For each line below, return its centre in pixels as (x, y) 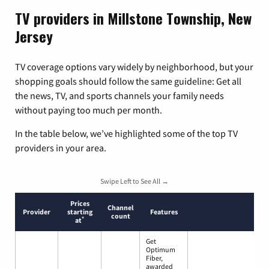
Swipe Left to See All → (134, 181)
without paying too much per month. (89, 110)
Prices (80, 204)
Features (164, 212)
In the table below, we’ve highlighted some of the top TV (126, 134)
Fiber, (154, 258)
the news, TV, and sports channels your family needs (119, 96)
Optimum (161, 250)
